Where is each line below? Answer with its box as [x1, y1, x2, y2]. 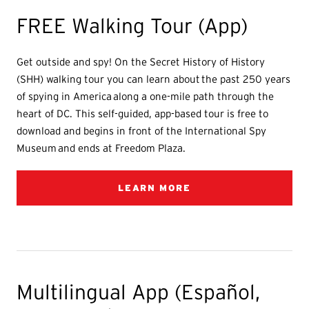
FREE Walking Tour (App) [17, 14, 248, 38]
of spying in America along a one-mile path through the [17, 90, 275, 103]
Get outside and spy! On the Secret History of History [17, 56, 266, 68]
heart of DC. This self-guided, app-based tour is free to [17, 108, 269, 120]
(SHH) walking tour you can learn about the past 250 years [17, 73, 291, 86]
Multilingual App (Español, [17, 281, 261, 304]
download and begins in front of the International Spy [17, 125, 267, 137]
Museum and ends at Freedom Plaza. [17, 142, 186, 154]
